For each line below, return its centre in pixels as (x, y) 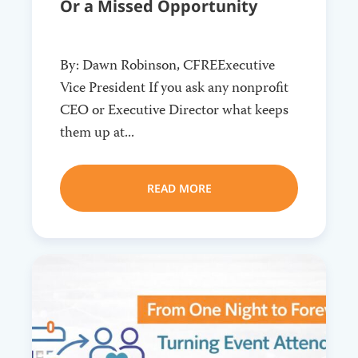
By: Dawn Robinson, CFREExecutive (167, 66)
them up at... (97, 133)
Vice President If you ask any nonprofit (174, 88)
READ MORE (179, 188)
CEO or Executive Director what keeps (174, 111)
